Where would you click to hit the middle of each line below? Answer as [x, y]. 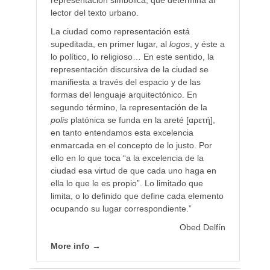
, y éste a [207, 44]
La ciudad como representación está [120, 31]
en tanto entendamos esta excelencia [122, 132]
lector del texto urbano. [94, 12]
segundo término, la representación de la [129, 107]
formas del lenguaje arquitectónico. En [124, 94]
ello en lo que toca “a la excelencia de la [127, 158]
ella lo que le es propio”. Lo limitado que [127, 183]
